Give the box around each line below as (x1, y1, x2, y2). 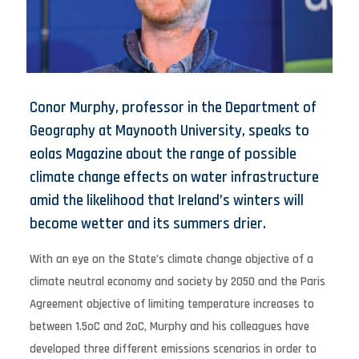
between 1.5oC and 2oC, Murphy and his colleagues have (29, 318, 309, 334)
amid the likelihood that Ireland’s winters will (29, 191, 304, 210)
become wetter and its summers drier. (29, 214, 266, 233)
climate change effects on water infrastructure (29, 167, 319, 187)
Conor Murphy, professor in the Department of (29, 98, 317, 117)
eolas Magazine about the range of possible (29, 144, 296, 163)
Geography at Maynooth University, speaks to (29, 121, 309, 140)
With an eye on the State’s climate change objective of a (29, 251, 313, 267)
